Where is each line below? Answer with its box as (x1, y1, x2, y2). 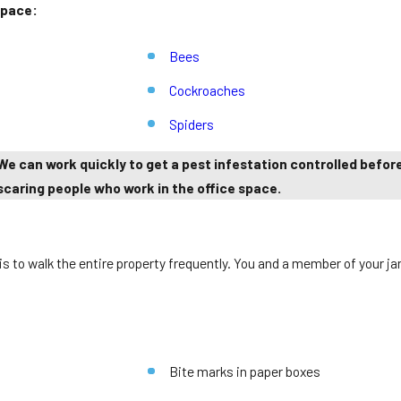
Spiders (168, 115, 214, 133)
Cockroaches (168, 81, 245, 99)
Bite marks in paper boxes (168, 363, 320, 380)
